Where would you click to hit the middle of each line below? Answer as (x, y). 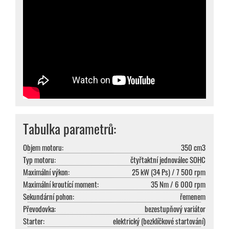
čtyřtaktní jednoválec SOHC (168, 160)
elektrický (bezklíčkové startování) (159, 221)
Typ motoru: (39, 160)
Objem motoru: (43, 147)
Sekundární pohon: (49, 197)
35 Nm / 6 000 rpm (178, 184)
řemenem (193, 197)
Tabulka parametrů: (70, 129)
